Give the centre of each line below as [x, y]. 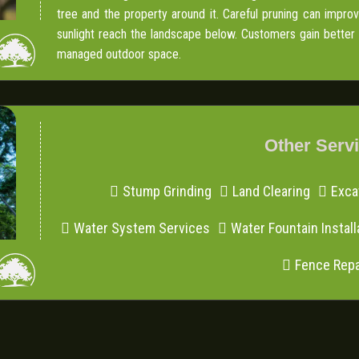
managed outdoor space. [119, 54]
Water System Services [141, 228]
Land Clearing [272, 192]
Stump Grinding [167, 192]
